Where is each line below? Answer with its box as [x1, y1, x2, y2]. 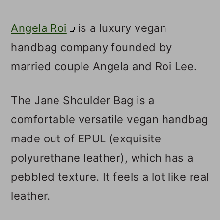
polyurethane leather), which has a [11, 151, 193, 165]
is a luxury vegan [75, 22, 167, 35]
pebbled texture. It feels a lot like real [11, 170, 209, 184]
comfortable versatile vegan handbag [11, 113, 208, 126]
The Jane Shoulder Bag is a [11, 94, 155, 107]
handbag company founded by [11, 41, 172, 54]
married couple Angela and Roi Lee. [11, 60, 197, 73]
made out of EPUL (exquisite [11, 132, 162, 145]
